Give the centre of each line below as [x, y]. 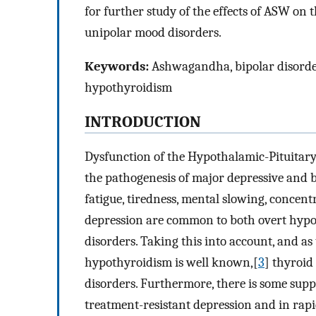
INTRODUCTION [143, 122]
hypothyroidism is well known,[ [171, 262]
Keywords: [117, 67]
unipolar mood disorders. [153, 32]
